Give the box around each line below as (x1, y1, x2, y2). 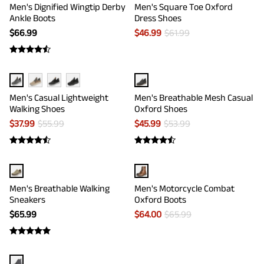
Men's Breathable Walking (9, 183, 110, 193)
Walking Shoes (9, 104, 65, 114)
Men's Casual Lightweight (9, 93, 108, 103)
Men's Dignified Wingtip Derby (9, 2, 126, 12)
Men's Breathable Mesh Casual (134, 93, 253, 103)
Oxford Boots (134, 194, 186, 204)
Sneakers (9, 194, 45, 204)
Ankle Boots (9, 13, 55, 23)
